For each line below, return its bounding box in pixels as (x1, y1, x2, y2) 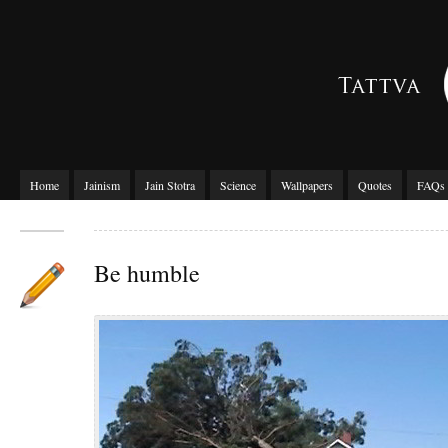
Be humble (94, 257, 200, 289)
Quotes (358, 177, 392, 193)
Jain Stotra (145, 177, 195, 193)
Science (220, 177, 256, 193)
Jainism (84, 177, 120, 193)
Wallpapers (281, 177, 333, 193)
